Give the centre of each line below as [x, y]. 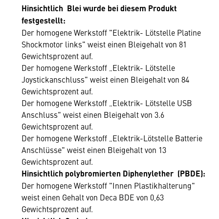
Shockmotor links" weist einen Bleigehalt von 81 [104, 44]
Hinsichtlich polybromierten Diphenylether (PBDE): [113, 173]
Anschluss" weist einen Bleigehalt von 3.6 [93, 114]
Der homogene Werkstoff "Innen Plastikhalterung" [108, 185]
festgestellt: [44, 20]
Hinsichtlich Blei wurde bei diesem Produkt [99, 8]
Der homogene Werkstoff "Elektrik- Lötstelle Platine [111, 32]
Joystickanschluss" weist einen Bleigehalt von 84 [105, 79]
